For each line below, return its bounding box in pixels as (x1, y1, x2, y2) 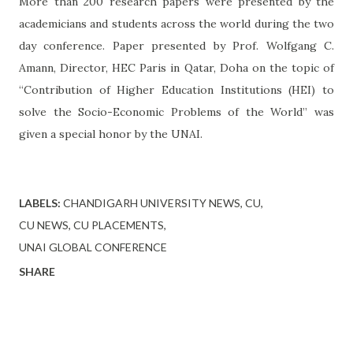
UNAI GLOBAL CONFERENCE (19, 240, 167, 254)
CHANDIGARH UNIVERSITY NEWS (63, 195, 240, 210)
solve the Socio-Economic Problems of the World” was (19, 104, 334, 119)
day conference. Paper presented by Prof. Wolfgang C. (19, 38, 334, 53)
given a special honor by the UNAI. (19, 126, 203, 141)
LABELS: (19, 195, 61, 210)
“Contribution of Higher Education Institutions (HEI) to (19, 82, 334, 97)
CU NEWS (19, 217, 69, 232)
